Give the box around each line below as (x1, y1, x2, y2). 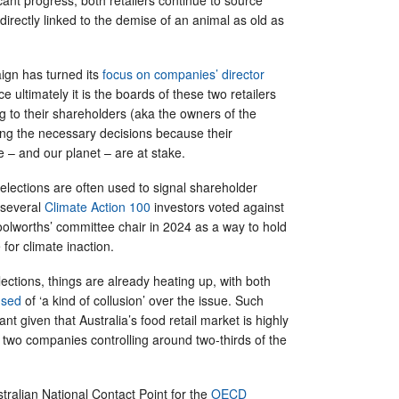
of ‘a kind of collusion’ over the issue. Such (21, 290, 264, 309)
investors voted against (151, 197, 284, 216)
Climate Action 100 (45, 197, 151, 216)
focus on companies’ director (102, 64, 265, 83)
